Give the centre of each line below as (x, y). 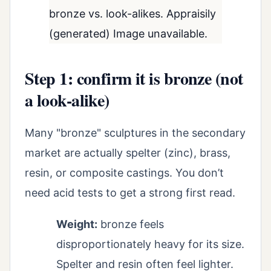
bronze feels (131, 224)
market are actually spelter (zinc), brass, (128, 153)
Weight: (77, 224)
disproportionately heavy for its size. (150, 244)
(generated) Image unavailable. (128, 33)
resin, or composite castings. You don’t (124, 173)
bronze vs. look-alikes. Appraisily (132, 13)
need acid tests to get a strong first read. (130, 193)
